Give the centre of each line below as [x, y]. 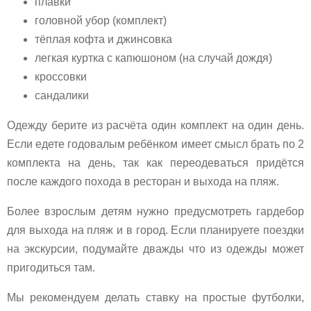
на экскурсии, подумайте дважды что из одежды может [155, 249]
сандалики [62, 95]
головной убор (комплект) [101, 20]
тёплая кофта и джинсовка [103, 39]
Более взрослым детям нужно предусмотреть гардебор [155, 211]
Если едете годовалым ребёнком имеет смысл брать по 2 [155, 144]
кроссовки [61, 76]
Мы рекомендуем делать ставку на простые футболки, [155, 297]
